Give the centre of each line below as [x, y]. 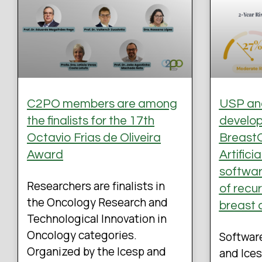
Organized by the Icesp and [96, 252]
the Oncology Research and [97, 203]
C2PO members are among [102, 104]
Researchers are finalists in [96, 186]
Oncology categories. [82, 235]
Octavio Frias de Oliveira [94, 138]
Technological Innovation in [97, 219]
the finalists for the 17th [91, 121]
